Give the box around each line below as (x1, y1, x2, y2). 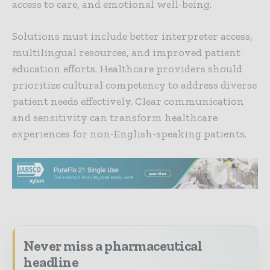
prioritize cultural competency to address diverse (12, 78, 257, 92)
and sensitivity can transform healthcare (12, 111, 218, 125)
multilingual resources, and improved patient (12, 46, 240, 60)
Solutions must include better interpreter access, (12, 30, 253, 43)
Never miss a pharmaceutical (24, 237, 202, 254)
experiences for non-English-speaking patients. (12, 127, 249, 141)
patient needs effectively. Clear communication (12, 95, 244, 108)
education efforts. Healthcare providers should (12, 62, 242, 76)
